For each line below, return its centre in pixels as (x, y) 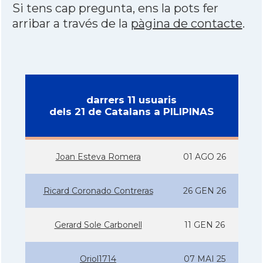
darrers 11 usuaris (131, 100)
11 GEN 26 (205, 225)
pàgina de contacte (186, 23)
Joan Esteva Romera (98, 157)
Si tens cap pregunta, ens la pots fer (115, 8)
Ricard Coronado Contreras (98, 191)
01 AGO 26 (205, 157)
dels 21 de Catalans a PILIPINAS (131, 112)
